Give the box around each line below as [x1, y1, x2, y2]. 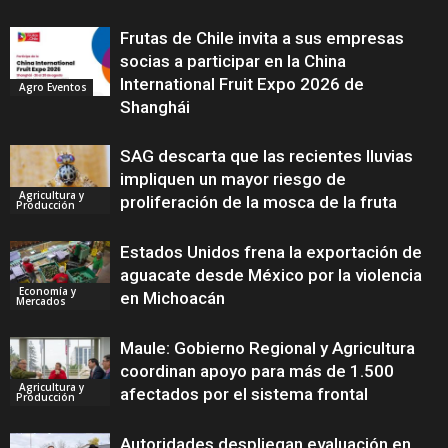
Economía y [16, 283, 76, 298]
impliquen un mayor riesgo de [120, 169, 346, 189]
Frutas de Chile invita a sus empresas [120, 28, 404, 48]
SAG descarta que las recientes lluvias [120, 146, 413, 166]
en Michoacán [120, 288, 225, 308]
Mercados [16, 293, 66, 308]
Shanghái [120, 97, 190, 117]
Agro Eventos [16, 79, 87, 94]
